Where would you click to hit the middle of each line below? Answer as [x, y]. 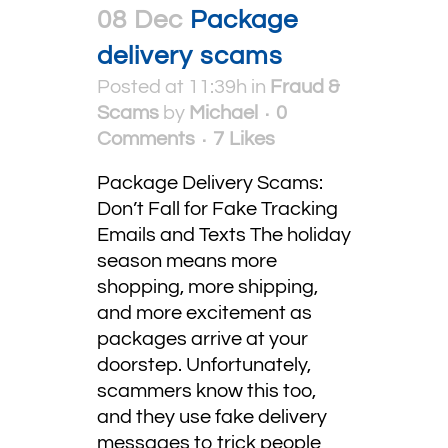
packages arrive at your [202, 339]
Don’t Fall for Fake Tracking [217, 209]
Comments [146, 139]
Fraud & [305, 87]
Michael [223, 113]
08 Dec [140, 20]
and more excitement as [204, 313]
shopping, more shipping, [207, 287]
